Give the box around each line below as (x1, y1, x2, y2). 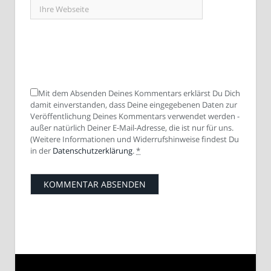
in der (30, 145, 53, 156)
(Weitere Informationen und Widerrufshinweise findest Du (30, 133, 239, 145)
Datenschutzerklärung (53, 145, 132, 156)
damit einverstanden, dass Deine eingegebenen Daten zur (30, 99, 237, 110)
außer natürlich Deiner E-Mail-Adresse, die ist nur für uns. (30, 122, 233, 133)
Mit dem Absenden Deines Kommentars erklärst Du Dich (38, 87, 240, 99)
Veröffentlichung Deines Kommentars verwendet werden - (30, 110, 240, 122)
